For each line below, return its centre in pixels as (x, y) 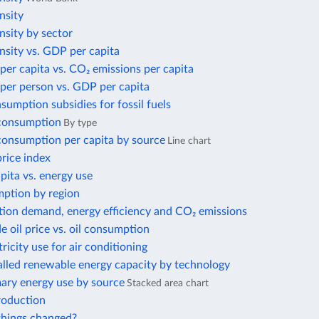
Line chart (189, 141)
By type (80, 123)
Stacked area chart (168, 283)
